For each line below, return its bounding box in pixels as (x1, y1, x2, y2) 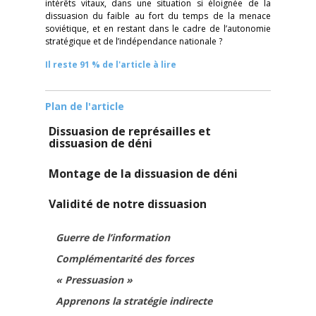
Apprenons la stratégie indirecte (56, 294, 212, 308)
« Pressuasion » (56, 273, 133, 287)
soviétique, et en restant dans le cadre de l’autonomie (45, 23, 271, 35)
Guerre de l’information (56, 231, 170, 245)
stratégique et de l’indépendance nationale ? (45, 35, 222, 48)
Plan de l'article (45, 99, 124, 114)
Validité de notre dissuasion (49, 196, 207, 212)
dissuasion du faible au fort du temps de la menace (45, 10, 271, 23)
